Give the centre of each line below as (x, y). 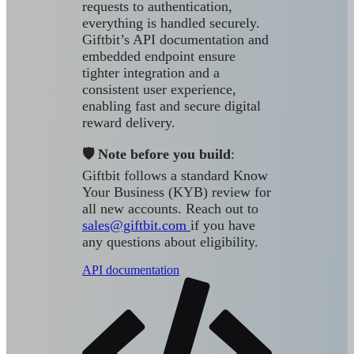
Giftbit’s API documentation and (175, 40)
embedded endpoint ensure (159, 56)
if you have (223, 226)
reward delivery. (131, 123)
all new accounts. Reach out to (170, 209)
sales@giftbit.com (136, 226)
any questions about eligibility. (170, 242)
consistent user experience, (159, 90)
